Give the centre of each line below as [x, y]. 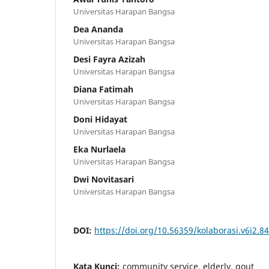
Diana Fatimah [103, 89]
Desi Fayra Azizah [109, 59]
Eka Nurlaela [99, 150]
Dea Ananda [98, 29]
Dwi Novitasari [104, 180]
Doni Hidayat [100, 119]
